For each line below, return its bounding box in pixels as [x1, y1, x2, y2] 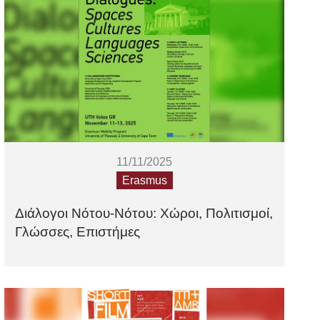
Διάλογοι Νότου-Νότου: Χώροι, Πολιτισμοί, [15, 206, 274, 221]
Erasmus [121, 174, 167, 186]
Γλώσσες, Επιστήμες [15, 224, 141, 239]
